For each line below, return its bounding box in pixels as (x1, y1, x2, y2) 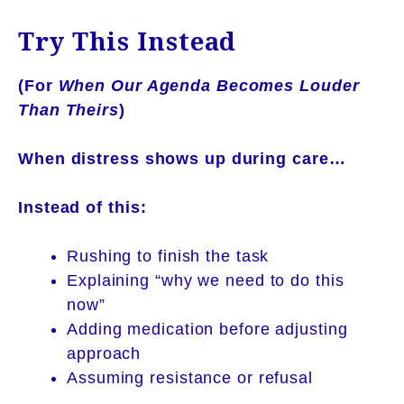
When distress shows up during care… (18, 149, 346, 168)
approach (67, 344, 142, 363)
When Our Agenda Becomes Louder (58, 76, 360, 95)
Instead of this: (18, 197, 147, 216)
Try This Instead (18, 23, 237, 58)
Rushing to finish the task (67, 246, 270, 265)
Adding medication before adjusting (67, 319, 348, 338)
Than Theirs (18, 100, 119, 119)
